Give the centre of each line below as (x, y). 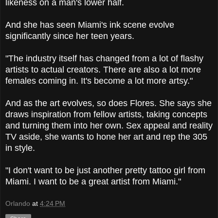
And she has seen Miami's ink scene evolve (90, 25)
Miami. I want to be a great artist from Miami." (93, 182)
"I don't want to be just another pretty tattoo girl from (105, 171)
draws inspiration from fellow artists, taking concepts (106, 115)
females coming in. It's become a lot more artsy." (99, 81)
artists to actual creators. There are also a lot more (103, 70)
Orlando (18, 203)
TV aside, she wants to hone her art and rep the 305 (106, 137)
